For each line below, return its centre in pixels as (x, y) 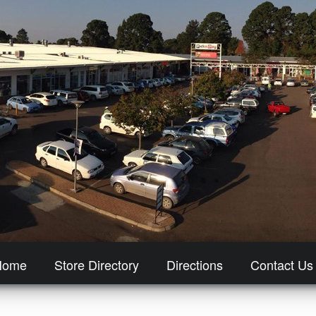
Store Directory (96, 265)
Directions (194, 265)
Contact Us (281, 265)
